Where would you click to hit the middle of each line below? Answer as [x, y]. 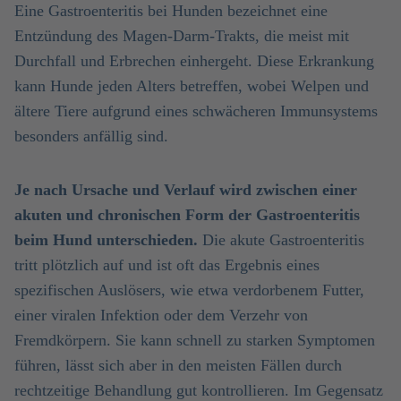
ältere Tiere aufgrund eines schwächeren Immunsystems [196, 111]
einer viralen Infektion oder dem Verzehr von [161, 315]
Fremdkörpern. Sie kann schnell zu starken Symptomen [195, 340]
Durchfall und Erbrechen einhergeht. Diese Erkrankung [194, 61]
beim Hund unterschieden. [106, 240]
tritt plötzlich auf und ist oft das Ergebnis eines [167, 265]
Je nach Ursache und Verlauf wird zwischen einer [186, 190]
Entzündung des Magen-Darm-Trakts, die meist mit [182, 36]
